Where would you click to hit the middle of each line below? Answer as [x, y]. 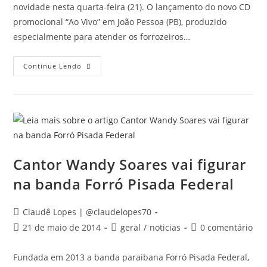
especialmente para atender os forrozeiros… [102, 37]
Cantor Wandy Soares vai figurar [130, 164]
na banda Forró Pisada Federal [124, 184]
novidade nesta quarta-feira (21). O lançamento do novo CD [132, 7]
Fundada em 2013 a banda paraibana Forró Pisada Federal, [131, 257]
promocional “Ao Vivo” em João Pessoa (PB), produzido [120, 22]
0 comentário [227, 227]
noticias [165, 227]
